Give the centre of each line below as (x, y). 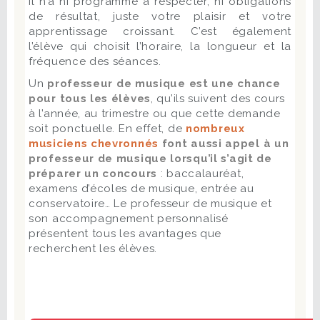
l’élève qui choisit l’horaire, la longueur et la (160, 47)
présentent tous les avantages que (125, 234)
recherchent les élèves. (93, 249)
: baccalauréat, (202, 174)
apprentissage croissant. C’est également (160, 32)
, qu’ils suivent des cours (218, 99)
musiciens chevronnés (94, 144)
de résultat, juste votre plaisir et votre (160, 17)
